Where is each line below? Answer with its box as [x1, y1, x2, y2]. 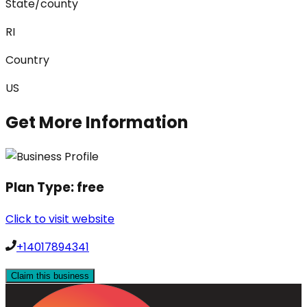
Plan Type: [5, 178, 77, 197]
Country [5, 51, 49, 68]
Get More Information [5, 110, 188, 134]
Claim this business [11, 270, 89, 281]
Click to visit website [5, 210, 114, 227]
